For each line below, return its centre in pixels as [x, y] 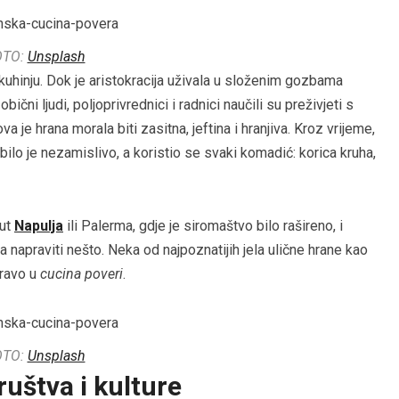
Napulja [39, 226]
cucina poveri [81, 274]
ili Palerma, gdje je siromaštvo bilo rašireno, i [203, 226]
